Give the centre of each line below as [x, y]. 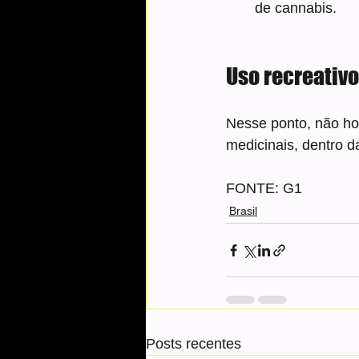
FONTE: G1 [264, 189]
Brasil [243, 211]
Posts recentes [194, 344]
